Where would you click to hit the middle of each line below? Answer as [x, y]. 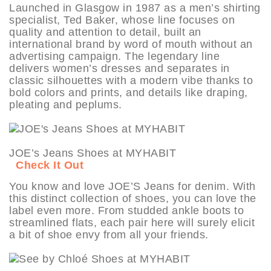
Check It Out [50, 165]
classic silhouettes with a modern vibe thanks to [131, 80]
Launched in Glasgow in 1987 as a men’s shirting [135, 8]
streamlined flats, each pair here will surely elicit [132, 222]
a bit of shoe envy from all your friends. [109, 234]
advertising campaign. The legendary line [114, 56]
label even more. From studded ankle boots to [126, 210]
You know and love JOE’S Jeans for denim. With [132, 186]
